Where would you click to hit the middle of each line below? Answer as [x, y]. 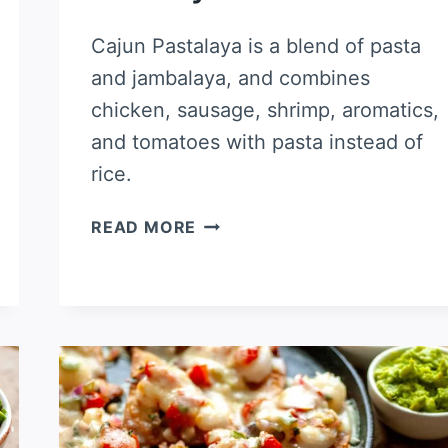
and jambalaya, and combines [230, 77]
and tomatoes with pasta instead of [257, 141]
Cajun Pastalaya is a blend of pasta [256, 45]
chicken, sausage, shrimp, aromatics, [265, 109]
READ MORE [144, 226]
